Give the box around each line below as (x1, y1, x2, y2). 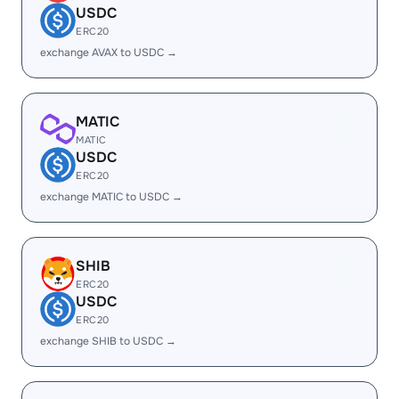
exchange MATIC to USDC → (40, 190, 183, 204)
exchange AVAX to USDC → (40, 45, 177, 60)
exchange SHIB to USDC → (40, 334, 176, 348)
